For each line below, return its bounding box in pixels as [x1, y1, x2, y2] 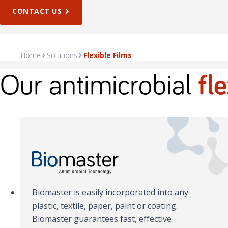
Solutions [47, 50, 77, 60]
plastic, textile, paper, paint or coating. [32, 200, 178, 212]
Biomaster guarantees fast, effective [32, 213, 172, 225]
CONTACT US [12, 6, 62, 16]
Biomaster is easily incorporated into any [32, 187, 189, 198]
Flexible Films [83, 50, 132, 60]
